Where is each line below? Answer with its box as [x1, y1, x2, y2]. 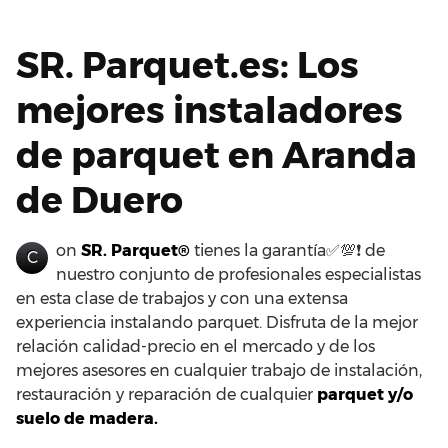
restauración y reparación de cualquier [16, 384, 317, 404]
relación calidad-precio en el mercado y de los [16, 336, 375, 356]
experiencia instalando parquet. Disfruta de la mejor [16, 312, 418, 332]
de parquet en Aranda [16, 132, 417, 177]
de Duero [16, 177, 183, 222]
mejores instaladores [16, 87, 403, 132]
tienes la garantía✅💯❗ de [190, 240, 385, 260]
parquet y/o [317, 384, 413, 404]
